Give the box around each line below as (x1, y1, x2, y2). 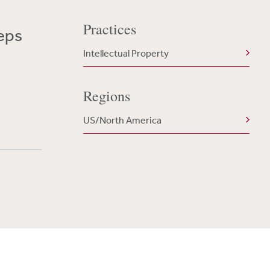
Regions (83, 86, 130, 105)
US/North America (83, 114, 162, 126)
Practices (83, 19, 136, 39)
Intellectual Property (83, 47, 169, 59)
